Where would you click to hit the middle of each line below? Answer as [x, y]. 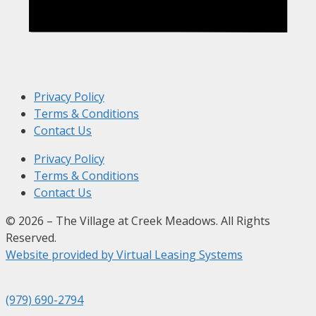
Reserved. [31, 238]
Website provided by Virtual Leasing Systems [124, 255]
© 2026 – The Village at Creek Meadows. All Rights [138, 221]
